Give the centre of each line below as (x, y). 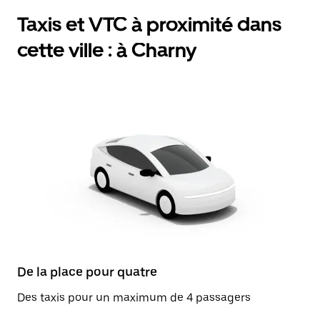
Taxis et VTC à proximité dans (149, 24)
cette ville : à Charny (107, 50)
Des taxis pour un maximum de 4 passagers (134, 297)
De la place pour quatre (87, 272)
